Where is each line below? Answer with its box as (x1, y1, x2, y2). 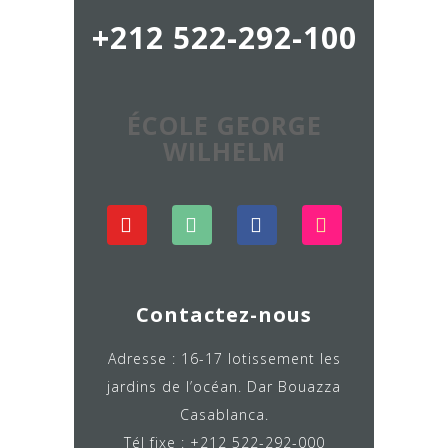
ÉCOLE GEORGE (126, 108, 322, 143)
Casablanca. (179, 405, 269, 425)
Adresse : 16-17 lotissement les (107, 349, 341, 369)
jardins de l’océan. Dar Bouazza (107, 377, 341, 397)
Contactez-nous (136, 301, 312, 329)
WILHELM (162, 134, 286, 169)
